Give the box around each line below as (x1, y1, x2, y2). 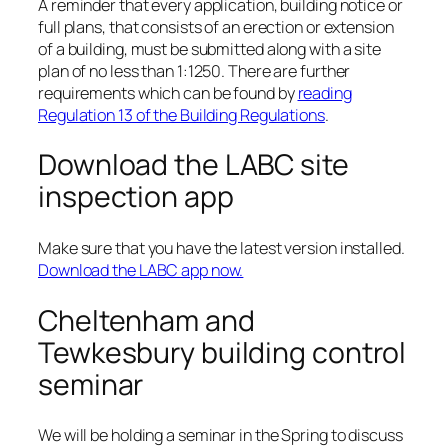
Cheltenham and (38, 300, 255, 340)
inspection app (38, 177, 234, 217)
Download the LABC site (38, 145, 349, 185)
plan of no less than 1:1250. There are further (38, 59, 351, 82)
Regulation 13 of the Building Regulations (38, 103, 325, 126)
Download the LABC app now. (38, 259, 244, 282)
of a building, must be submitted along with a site (38, 37, 381, 60)
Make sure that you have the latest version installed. (38, 237, 405, 260)
